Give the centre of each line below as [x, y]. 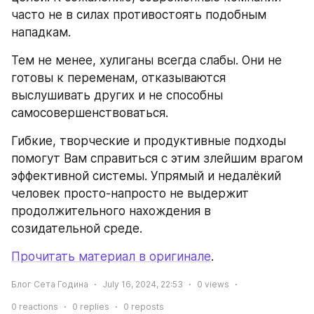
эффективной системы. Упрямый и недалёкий [146, 176]
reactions [37, 306]
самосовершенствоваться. [90, 113]
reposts [146, 306]
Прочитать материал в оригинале [111, 257]
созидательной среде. [77, 229]
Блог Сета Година [50, 284]
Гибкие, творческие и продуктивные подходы [149, 141]
